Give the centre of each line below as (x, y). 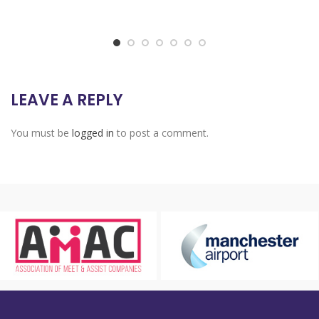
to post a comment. (161, 133)
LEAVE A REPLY (67, 100)
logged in (93, 133)
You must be (41, 133)
